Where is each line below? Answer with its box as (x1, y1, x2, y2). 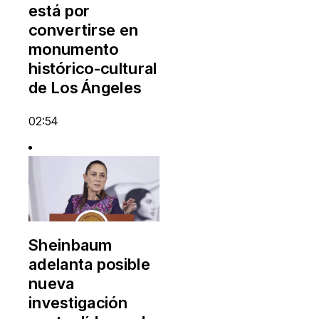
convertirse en (28, 20, 139, 39)
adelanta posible (28, 254, 150, 273)
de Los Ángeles (28, 78, 142, 97)
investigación (28, 293, 127, 312)
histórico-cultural (28, 58, 157, 78)
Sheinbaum (28, 235, 113, 254)
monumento (28, 39, 119, 58)
